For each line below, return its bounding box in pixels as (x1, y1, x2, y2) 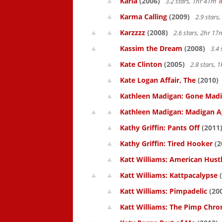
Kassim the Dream (120, 44, 182, 53)
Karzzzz (120, 28, 145, 37)
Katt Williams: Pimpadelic (120, 186, 207, 196)
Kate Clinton (120, 59, 162, 69)
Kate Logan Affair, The (120, 75, 196, 85)
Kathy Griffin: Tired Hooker (120, 139, 213, 148)
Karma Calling (120, 12, 167, 21)
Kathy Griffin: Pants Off (120, 123, 200, 132)
